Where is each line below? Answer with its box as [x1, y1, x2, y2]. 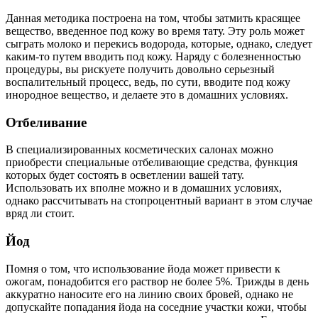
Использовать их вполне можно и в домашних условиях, [6, 182, 282, 194]
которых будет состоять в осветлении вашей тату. [6, 169, 244, 182]
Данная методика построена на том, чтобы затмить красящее [6, 11, 300, 24]
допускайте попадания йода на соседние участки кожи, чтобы [6, 300, 307, 313]
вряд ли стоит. [6, 207, 75, 220]
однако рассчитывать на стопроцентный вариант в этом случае [6, 194, 312, 207]
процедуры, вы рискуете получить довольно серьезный [6, 62, 275, 75]
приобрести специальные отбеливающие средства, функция [6, 156, 297, 169]
